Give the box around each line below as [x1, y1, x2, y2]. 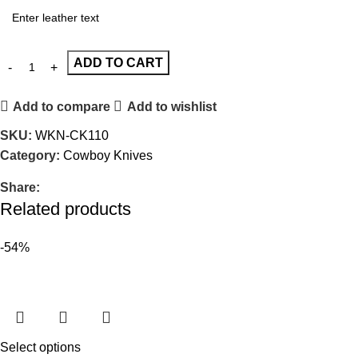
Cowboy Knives [63, 149, 153, 163]
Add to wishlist [126, 99, 217, 113]
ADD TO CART [74, 56, 163, 70]
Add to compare [13, 99, 111, 113]
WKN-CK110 [35, 129, 109, 143]
